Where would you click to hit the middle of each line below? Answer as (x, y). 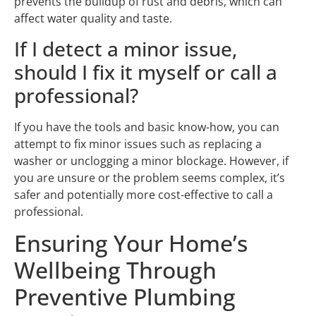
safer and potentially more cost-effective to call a (144, 194)
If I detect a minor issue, (126, 48)
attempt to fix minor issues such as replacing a (138, 144)
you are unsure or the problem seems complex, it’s (150, 177)
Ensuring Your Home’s (131, 243)
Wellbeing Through (115, 270)
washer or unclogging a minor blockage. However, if (151, 160)
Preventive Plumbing (125, 297)
